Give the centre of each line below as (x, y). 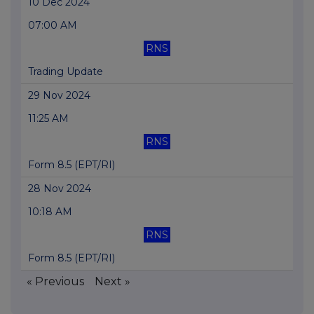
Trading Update (66, 72)
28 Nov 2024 (60, 189)
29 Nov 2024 (59, 96)
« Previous (55, 282)
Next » (112, 282)
